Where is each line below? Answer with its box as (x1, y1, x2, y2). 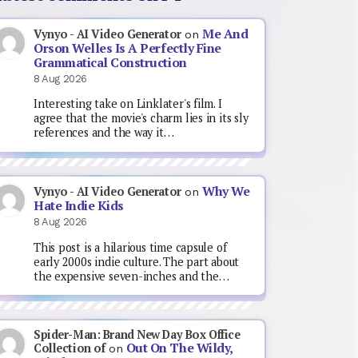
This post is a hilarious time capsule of (34, 239, 227, 255)
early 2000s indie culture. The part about (34, 253, 240, 269)
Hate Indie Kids (34, 197, 124, 215)
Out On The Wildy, (125, 339, 233, 356)
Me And (202, 25, 249, 42)
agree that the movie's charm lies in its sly (34, 110, 249, 126)
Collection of (34, 340, 105, 356)
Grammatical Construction (34, 54, 187, 71)
